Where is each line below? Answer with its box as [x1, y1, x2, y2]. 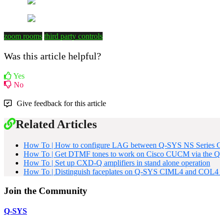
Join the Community [4, 186, 87, 196]
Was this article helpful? [4, 50, 101, 61]
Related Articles [16, 118, 97, 131]
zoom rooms [4, 31, 42, 40]
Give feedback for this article [17, 99, 106, 108]
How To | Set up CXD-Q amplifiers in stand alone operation [24, 159, 210, 167]
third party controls [44, 31, 103, 40]
